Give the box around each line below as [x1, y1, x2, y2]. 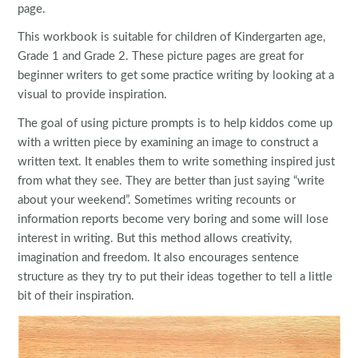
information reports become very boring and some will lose [18, 213, 329, 226]
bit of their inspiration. [18, 290, 135, 303]
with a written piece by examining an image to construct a [18, 137, 319, 149]
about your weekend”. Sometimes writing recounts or [18, 194, 296, 207]
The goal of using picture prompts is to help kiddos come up [18, 117, 333, 130]
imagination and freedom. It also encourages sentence [18, 252, 300, 265]
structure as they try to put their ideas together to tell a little [18, 271, 333, 284]
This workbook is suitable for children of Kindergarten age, [18, 31, 326, 44]
